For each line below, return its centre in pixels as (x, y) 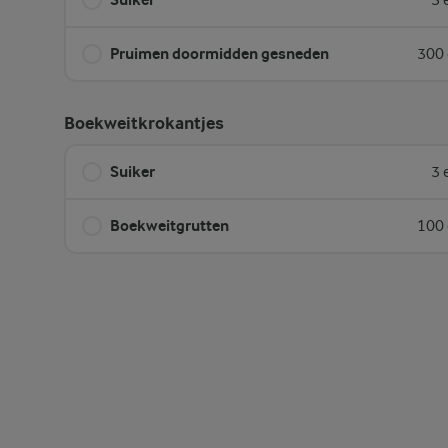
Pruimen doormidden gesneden (219, 53)
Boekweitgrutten (169, 225)
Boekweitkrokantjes (144, 123)
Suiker (132, 171)
